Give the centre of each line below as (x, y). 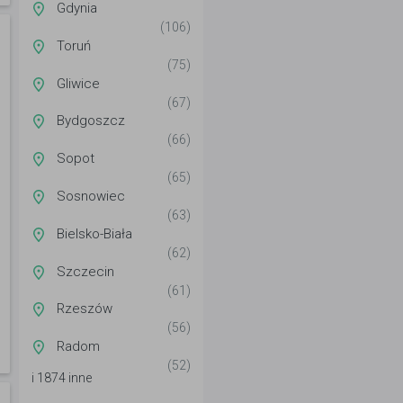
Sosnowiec (91, 196)
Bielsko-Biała (94, 233)
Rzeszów (85, 309)
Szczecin (85, 271)
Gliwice (78, 83)
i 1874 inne (62, 378)
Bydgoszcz (91, 121)
